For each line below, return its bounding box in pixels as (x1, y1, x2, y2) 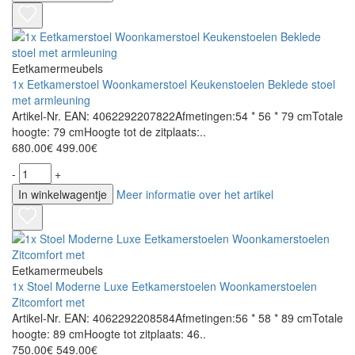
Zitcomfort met (12, 294, 85, 311)
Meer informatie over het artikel (116, 186, 273, 203)
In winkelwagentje (18, 186, 107, 203)
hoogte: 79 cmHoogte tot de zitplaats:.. (12, 124, 206, 140)
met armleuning (12, 92, 90, 109)
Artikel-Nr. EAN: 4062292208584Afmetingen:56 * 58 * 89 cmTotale (12, 310, 343, 326)
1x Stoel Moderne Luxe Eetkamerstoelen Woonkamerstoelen (12, 278, 317, 295)
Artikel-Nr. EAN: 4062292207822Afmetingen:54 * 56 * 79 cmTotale (12, 108, 343, 124)
